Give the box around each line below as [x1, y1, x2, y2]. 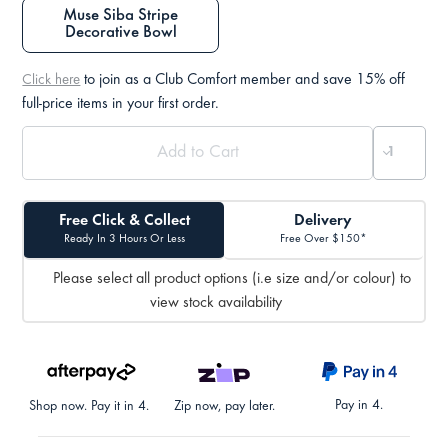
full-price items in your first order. [22, 96, 220, 113]
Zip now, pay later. [173, 400, 275, 415]
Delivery [294, 213, 353, 230]
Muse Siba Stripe [63, 8, 179, 26]
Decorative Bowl [64, 25, 177, 43]
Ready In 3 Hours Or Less [63, 233, 185, 246]
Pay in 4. [335, 399, 383, 414]
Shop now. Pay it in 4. [29, 400, 149, 415]
